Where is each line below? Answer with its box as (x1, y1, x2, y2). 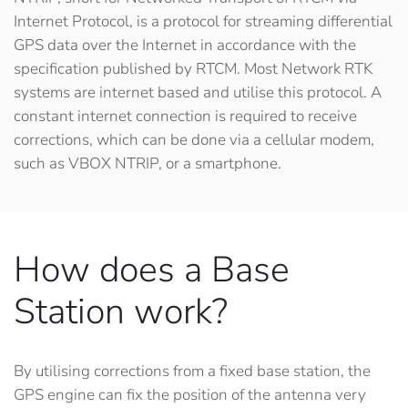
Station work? (14, 287, 228, 337)
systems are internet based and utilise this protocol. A (14, 82, 382, 104)
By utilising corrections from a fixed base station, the (14, 361, 371, 382)
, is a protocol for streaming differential (129, 11, 393, 33)
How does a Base (14, 245, 290, 295)
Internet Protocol (14, 11, 129, 33)
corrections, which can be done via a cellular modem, (14, 129, 374, 151)
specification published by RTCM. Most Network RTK (14, 58, 372, 80)
